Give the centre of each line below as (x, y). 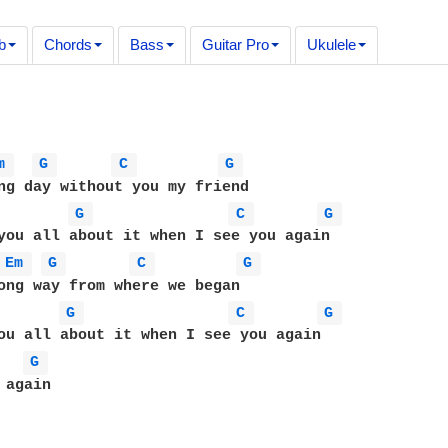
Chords (67, 44)
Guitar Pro (235, 44)
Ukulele (331, 44)
